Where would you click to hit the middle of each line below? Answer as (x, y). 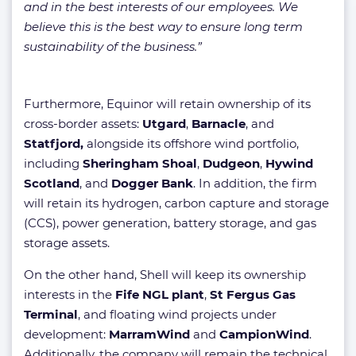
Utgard (164, 124)
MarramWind (151, 334)
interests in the (70, 294)
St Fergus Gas (253, 294)
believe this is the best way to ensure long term (163, 27)
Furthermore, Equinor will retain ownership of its (167, 104)
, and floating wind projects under (177, 314)
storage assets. (67, 243)
